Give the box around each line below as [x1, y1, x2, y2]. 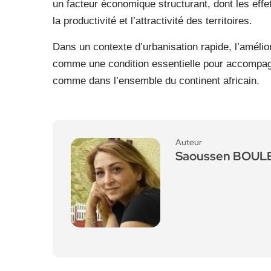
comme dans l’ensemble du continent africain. [53, 75, 260, 87]
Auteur [175, 137, 202, 148]
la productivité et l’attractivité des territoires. [53, 15, 252, 27]
